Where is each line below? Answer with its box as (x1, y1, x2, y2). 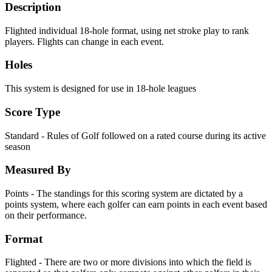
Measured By (5, 163, 71, 177)
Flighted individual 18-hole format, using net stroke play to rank (5, 25, 249, 36)
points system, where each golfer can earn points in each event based (5, 199, 267, 209)
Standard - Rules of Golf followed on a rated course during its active (5, 130, 266, 141)
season (5, 141, 30, 152)
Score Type (5, 105, 60, 118)
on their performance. (5, 209, 87, 220)
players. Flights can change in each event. (5, 36, 164, 47)
